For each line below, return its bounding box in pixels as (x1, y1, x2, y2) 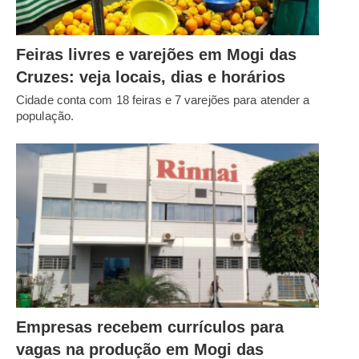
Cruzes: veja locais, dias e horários (16, 67, 285, 86)
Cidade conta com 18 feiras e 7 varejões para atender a (16, 92, 310, 107)
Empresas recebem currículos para (16, 318, 284, 337)
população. (16, 108, 74, 123)
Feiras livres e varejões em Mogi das (16, 45, 296, 63)
